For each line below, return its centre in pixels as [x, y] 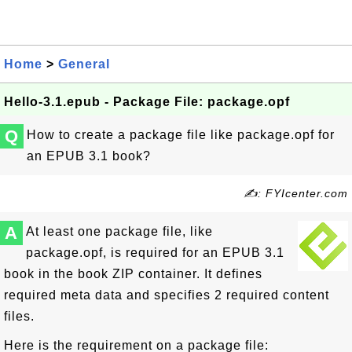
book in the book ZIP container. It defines [133, 274]
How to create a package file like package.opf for [181, 135]
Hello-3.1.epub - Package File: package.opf [147, 102]
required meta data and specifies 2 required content [167, 295]
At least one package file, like [119, 231]
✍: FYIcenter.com [296, 193]
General [84, 64]
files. [19, 316]
